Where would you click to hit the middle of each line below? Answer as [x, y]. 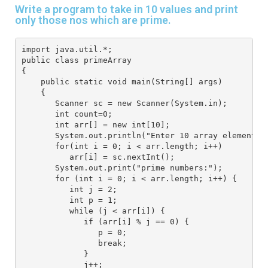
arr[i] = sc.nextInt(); [100, 157]
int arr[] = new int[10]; [98, 124]
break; [74, 243]
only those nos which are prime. [93, 20]
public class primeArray [76, 60]
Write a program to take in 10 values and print [127, 10]
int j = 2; [69, 189]
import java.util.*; [69, 49]
